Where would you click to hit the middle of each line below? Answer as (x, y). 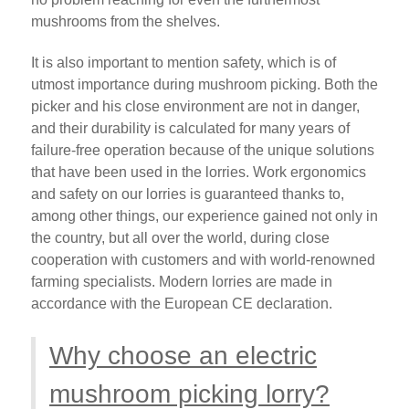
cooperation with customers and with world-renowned (203, 259)
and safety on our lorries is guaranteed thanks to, (188, 194)
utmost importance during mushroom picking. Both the (204, 84)
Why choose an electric (183, 355)
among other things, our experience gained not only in (204, 215)
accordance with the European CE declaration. (182, 303)
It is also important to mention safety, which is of (184, 62)
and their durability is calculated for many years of (190, 128)
